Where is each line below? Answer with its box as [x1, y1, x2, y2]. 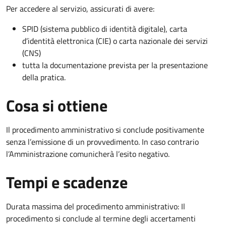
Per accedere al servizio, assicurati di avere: [6, 2, 154, 15]
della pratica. [22, 71, 66, 83]
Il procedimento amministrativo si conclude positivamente [6, 123, 204, 136]
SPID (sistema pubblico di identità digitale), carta [22, 22, 187, 35]
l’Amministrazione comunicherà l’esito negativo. [6, 147, 169, 160]
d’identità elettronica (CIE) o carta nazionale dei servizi [22, 34, 208, 47]
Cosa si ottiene [6, 93, 107, 118]
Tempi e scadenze [6, 169, 128, 194]
